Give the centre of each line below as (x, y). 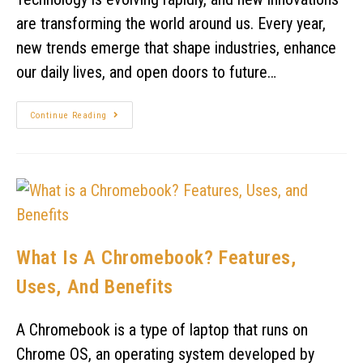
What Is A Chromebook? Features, (156, 258)
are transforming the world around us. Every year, (171, 23)
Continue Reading (68, 115)
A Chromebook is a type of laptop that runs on (162, 330)
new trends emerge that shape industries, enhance (176, 48)
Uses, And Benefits (95, 287)
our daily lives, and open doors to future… (146, 72)
